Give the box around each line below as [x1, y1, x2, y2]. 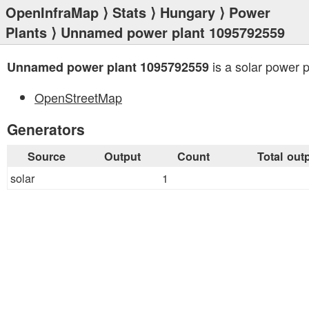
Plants [6, 22, 47, 42]
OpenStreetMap [34, 88, 122, 106]
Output [103, 148, 141, 164]
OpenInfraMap [6, 2, 99, 22]
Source [27, 148, 66, 164]
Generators [7, 119, 85, 139]
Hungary [160, 2, 215, 22]
